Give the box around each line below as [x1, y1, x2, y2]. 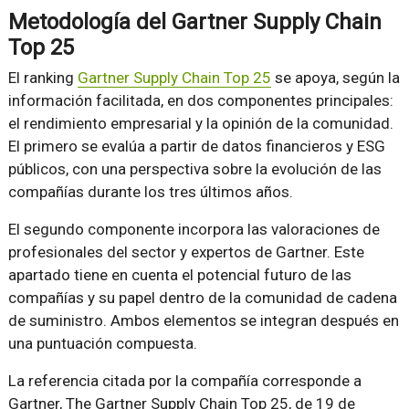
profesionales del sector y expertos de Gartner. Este [7, 242, 364, 261]
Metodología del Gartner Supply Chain [7, 8, 382, 35]
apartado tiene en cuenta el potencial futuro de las [7, 265, 351, 284]
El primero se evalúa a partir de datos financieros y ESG [7, 136, 385, 155]
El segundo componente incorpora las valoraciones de [7, 219, 380, 238]
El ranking [7, 68, 78, 87]
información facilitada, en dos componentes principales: [7, 90, 393, 110]
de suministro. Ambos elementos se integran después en [7, 310, 399, 330]
